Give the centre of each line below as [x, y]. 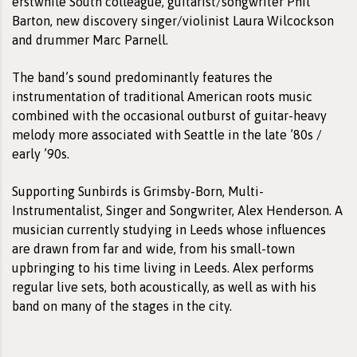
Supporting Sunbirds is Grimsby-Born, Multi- [138, 191]
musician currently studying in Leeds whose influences [169, 229]
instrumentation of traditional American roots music [162, 96]
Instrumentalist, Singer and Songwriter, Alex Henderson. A [177, 210]
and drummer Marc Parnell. [90, 39]
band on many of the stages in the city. [122, 306]
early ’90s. [41, 153]
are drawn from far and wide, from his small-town [153, 248]
